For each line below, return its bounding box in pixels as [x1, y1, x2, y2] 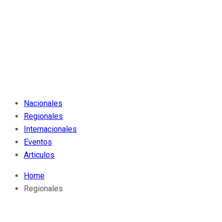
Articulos [24, 150, 55, 160]
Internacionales [24, 124, 77, 134]
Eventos [24, 137, 52, 147]
